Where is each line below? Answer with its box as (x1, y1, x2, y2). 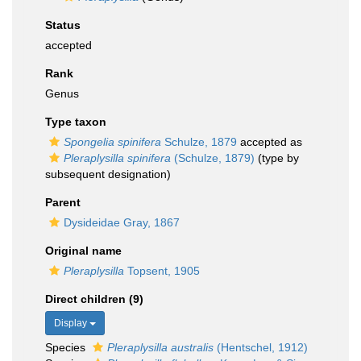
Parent (45, 196, 81, 209)
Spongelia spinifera (64, 135, 161, 148)
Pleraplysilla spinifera (64, 151, 171, 164)
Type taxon (45, 115, 106, 128)
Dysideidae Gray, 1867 (64, 216, 180, 229)
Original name (45, 244, 122, 257)
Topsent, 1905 (124, 264, 200, 277)
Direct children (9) (45, 293, 143, 305)
